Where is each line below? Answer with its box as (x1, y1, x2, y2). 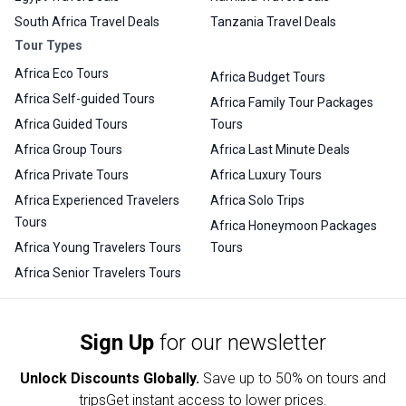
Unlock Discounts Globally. (20, 370, 199, 388)
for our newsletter (159, 330, 326, 356)
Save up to (203, 370, 272, 388)
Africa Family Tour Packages (210, 95, 373, 111)
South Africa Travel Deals (14, 14, 159, 30)
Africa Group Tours (14, 142, 122, 158)
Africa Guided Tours (14, 117, 128, 132)
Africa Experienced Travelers (14, 193, 179, 208)
